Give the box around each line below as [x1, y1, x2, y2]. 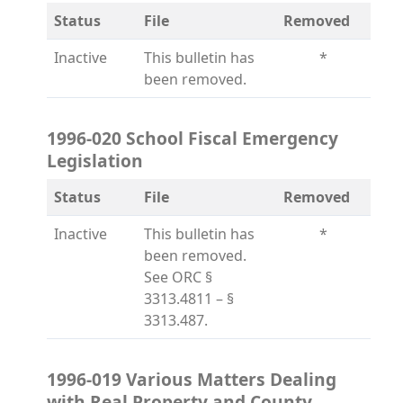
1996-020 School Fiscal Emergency [47, 126, 338, 150]
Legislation [47, 148, 143, 173]
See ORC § [144, 267, 212, 287]
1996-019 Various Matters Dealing [47, 367, 336, 391]
